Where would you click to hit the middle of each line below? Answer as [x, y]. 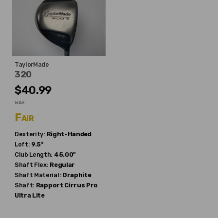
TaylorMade [32, 64]
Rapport [49, 185]
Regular [62, 165]
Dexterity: [30, 134]
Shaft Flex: [32, 165]
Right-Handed [69, 134]
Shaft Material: [38, 175]
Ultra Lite [30, 195]
